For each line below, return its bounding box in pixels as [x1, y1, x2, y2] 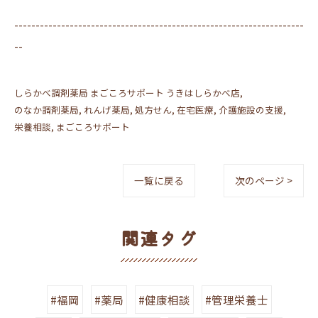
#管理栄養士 [204, 292, 268, 307]
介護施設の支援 [219, 103, 283, 116]
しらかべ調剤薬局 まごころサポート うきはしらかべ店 [14, 86, 240, 99]
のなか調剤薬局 [14, 103, 79, 116]
